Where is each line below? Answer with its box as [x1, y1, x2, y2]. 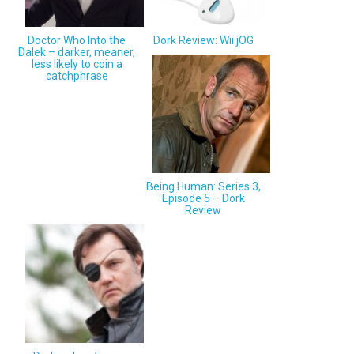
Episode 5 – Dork [161, 192, 245, 205]
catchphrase [45, 70, 108, 83]
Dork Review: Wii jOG [153, 34, 254, 47]
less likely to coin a [31, 58, 122, 71]
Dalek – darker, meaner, [18, 46, 136, 59]
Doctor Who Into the [28, 34, 126, 47]
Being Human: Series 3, [145, 180, 261, 194]
